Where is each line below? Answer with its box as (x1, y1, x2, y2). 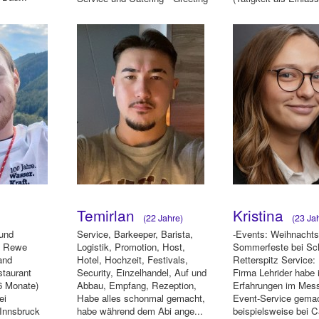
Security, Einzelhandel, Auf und (76, 265, 206, 279)
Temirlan (76, 204, 139, 226)
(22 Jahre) (138, 211, 183, 224)
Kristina (233, 204, 288, 226)
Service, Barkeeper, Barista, (76, 226, 193, 241)
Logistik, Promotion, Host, (76, 239, 185, 253)
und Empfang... (76, 4, 140, 18)
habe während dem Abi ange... (76, 303, 203, 318)
